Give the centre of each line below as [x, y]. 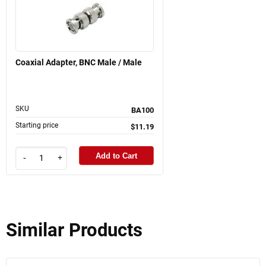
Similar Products [74, 230]
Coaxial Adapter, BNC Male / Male [79, 63]
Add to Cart [116, 156]
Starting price [37, 126]
